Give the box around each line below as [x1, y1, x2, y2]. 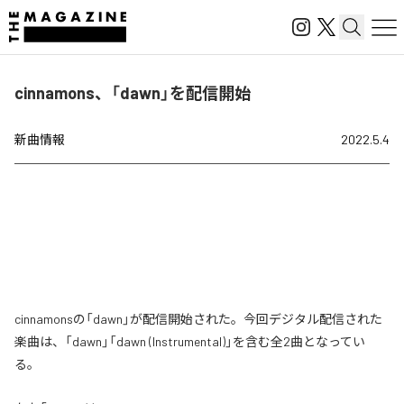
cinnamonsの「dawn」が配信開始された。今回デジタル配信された [14, 311, 382, 326]
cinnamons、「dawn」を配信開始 [14, 83, 251, 103]
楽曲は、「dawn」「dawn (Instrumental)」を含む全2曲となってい [14, 334, 365, 349]
